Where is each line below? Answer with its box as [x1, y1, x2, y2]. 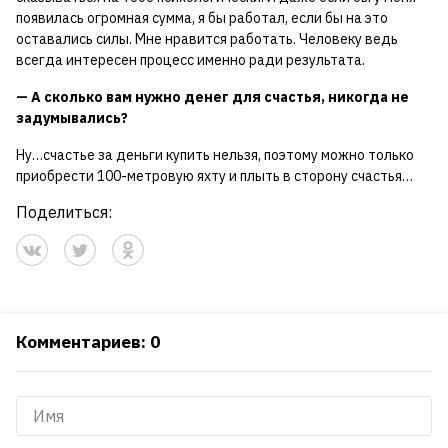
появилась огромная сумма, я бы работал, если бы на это [16, 9, 388, 28]
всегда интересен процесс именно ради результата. [16, 51, 365, 70]
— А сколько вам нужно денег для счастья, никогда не [16, 88, 409, 107]
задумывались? [16, 109, 128, 128]
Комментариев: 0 [16, 331, 160, 354]
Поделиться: [16, 202, 112, 223]
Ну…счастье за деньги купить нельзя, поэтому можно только [16, 146, 414, 165]
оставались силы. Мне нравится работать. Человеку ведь [16, 30, 398, 49]
